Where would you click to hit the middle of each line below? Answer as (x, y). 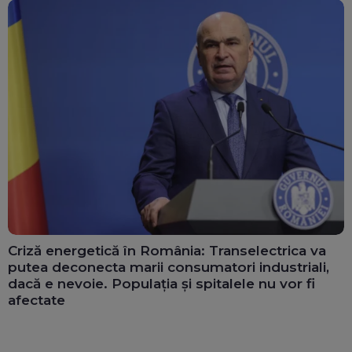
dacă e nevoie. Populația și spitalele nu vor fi (161, 284)
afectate (37, 301)
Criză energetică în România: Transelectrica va (167, 251)
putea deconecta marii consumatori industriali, (169, 268)
